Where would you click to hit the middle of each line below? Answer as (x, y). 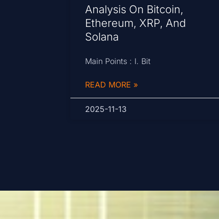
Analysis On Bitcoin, (134, 10)
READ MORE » (112, 85)
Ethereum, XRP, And (136, 23)
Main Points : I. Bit (118, 61)
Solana (102, 37)
